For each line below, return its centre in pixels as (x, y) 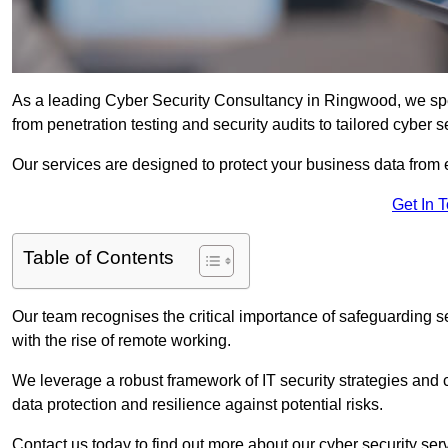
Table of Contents (98, 258)
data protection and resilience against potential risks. (197, 405)
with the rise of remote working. (121, 341)
